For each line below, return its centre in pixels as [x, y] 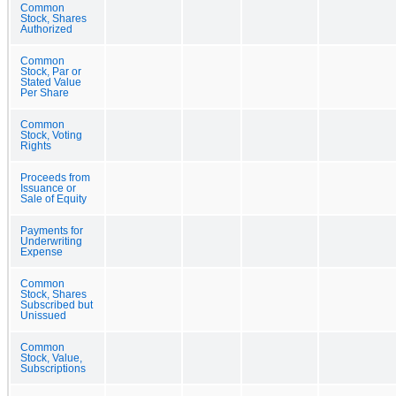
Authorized [46, 29]
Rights [36, 145]
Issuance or [48, 188]
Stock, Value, [51, 358]
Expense [42, 251]
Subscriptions [53, 368]
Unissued [43, 315]
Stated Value [51, 82]
